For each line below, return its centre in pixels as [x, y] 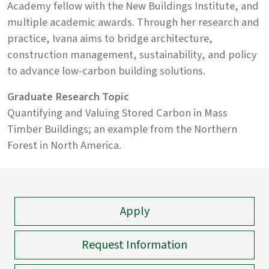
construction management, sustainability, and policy [132, 54]
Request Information [134, 245]
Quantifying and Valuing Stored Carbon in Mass [117, 113]
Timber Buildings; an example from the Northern [122, 129]
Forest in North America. [64, 145]
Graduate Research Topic [68, 96]
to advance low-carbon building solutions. [106, 71]
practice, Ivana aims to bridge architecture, [110, 38]
